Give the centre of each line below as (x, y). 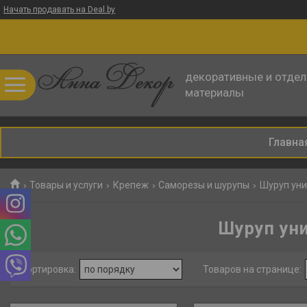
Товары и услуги (66, 185)
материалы (214, 93)
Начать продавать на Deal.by (59, 10)
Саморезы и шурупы (204, 185)
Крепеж (131, 185)
